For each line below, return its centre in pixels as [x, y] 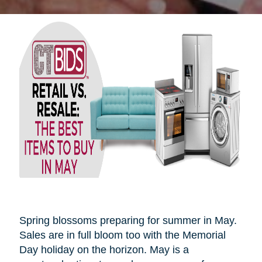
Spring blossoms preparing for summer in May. [128, 221]
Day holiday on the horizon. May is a [104, 250]
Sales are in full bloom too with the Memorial [122, 235]
